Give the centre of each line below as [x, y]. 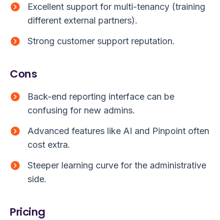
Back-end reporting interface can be [101, 97]
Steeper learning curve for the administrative [117, 165]
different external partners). [82, 21]
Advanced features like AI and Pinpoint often [118, 131]
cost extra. [49, 145]
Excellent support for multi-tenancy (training [116, 7]
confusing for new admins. [81, 110]
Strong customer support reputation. [101, 41]
